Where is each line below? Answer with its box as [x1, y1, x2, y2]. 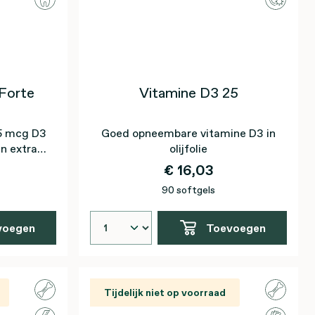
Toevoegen [205, 220, 266, 236]
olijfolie [169, 141, 207, 156]
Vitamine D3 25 [139, 83, 238, 103]
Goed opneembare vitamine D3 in [101, 125, 276, 141]
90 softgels [162, 183, 215, 197]
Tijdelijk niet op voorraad [104, 285, 226, 300]
